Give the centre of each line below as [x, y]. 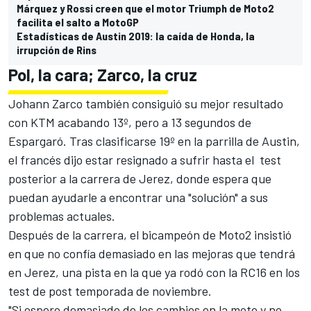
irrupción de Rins [57, 50]
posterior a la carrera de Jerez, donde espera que [140, 179]
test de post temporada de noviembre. [110, 291]
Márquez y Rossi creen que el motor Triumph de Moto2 [145, 8]
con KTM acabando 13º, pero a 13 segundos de [130, 123]
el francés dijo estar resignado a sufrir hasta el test [145, 160]
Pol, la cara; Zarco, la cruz [104, 75]
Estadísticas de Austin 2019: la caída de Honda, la [136, 36]
